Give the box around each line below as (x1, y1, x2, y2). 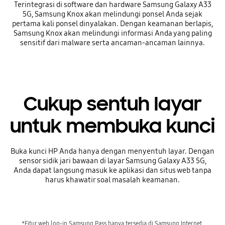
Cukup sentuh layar (23, 91, 202, 116)
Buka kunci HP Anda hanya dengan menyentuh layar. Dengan (11, 147, 214, 156)
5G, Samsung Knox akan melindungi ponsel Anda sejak (23, 9, 202, 19)
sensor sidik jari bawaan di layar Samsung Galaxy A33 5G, (19, 156, 206, 166)
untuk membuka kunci (10, 114, 215, 138)
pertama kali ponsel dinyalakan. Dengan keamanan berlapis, (12, 19, 213, 28)
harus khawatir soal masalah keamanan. (45, 175, 180, 185)
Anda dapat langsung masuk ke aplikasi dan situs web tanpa (14, 166, 211, 175)
